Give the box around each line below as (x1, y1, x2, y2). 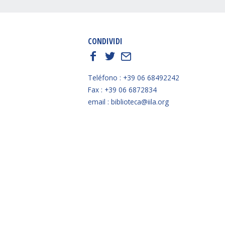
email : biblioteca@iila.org (88, 96, 169, 106)
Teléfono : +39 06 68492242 (88, 72, 179, 82)
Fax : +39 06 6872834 (88, 84, 157, 94)
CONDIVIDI (88, 35, 123, 47)
